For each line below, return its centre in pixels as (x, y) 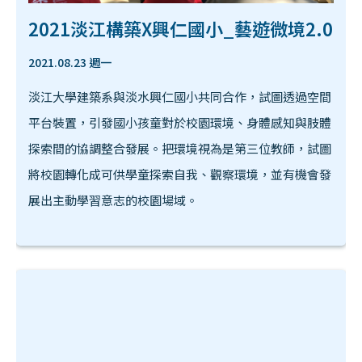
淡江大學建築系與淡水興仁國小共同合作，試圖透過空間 (180, 96)
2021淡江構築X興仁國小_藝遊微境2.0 (181, 28)
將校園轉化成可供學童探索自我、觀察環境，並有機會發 (180, 174)
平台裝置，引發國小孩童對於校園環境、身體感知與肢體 (180, 122)
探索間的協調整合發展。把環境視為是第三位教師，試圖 (180, 148)
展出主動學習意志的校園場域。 (113, 200)
